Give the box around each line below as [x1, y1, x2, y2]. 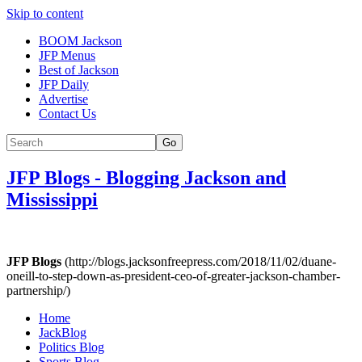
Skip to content [6, 6, 83, 20]
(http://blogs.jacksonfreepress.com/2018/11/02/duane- [61, 254, 336, 268]
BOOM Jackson [39, 34, 122, 48]
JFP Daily [39, 78, 89, 91]
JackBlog [39, 325, 86, 339]
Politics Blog [39, 339, 104, 354]
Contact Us [39, 107, 96, 120]
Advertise [39, 92, 88, 106]
